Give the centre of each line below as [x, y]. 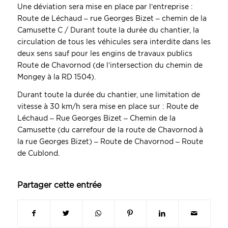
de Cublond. [38, 153]
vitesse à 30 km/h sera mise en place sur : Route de [108, 107]
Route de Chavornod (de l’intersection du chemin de [110, 65]
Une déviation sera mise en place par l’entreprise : [105, 7]
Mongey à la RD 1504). [56, 77]
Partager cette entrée [59, 185]
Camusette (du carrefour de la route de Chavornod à [110, 130]
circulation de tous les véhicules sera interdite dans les [114, 42]
